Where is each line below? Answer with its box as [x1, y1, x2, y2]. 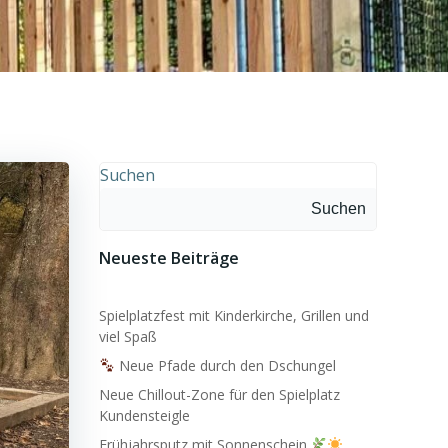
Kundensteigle [99, 406, 190, 425]
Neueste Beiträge [99, 247, 239, 269]
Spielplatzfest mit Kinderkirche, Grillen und [99, 306, 369, 325]
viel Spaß [99, 327, 157, 346]
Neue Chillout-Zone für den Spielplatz [99, 385, 340, 404]
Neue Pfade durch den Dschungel [114, 356, 336, 375]
